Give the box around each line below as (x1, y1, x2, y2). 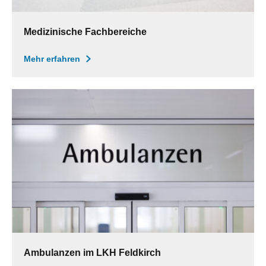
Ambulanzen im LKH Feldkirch (24, 247, 161, 258)
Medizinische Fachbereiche (24, 27, 147, 37)
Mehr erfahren (24, 54, 80, 64)
